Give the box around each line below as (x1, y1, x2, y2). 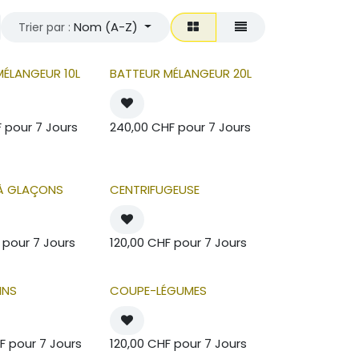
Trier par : (18, 18, 71, 35)
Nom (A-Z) (74, 18, 139, 35)
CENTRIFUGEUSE (109, 180, 200, 198)
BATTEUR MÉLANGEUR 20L (109, 65, 252, 83)
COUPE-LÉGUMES (109, 281, 207, 299)
